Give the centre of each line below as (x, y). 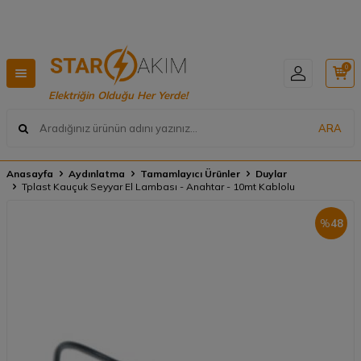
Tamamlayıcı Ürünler (190, 174)
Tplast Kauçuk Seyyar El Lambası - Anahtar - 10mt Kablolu (158, 187)
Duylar (271, 174)
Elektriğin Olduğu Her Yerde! (118, 95)
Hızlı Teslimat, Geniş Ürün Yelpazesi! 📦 (180, 15)
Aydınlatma (97, 174)
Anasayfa (30, 174)
